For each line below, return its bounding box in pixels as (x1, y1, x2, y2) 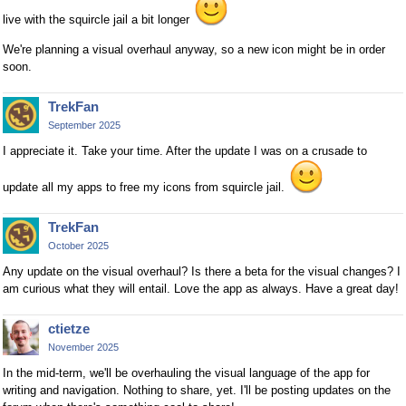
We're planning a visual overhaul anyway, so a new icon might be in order (3, 43, 385, 57)
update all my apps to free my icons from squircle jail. (3, 180, 288, 195)
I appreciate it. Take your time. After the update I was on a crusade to (3, 144, 367, 159)
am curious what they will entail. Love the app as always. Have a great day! (3, 281, 399, 295)
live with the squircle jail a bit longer (3, 13, 193, 27)
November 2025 (48, 341, 119, 353)
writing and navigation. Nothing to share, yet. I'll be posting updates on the (3, 382, 391, 397)
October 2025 (48, 240, 109, 252)
